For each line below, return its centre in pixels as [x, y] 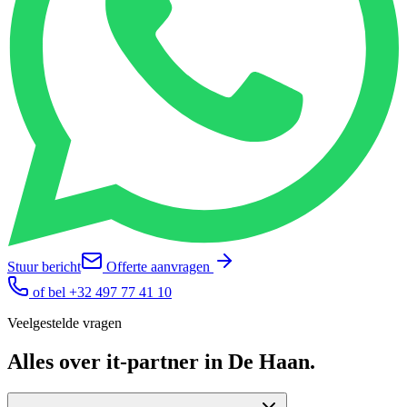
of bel [49, 292]
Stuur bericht [44, 266]
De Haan [269, 361]
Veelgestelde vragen [65, 323]
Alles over [57, 361]
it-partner [153, 361]
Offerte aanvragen [158, 266]
